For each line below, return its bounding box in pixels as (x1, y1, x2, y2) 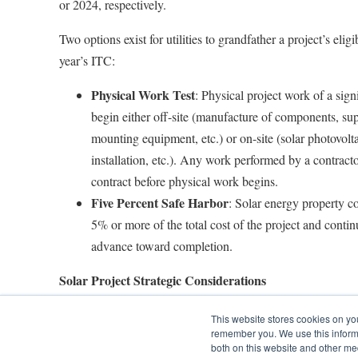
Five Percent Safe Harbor (90, 193, 229, 212)
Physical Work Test (90, 86, 195, 104)
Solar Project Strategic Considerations (58, 271, 266, 289)
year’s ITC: (58, 52, 115, 69)
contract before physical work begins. (90, 173, 278, 189)
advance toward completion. (90, 237, 233, 254)
